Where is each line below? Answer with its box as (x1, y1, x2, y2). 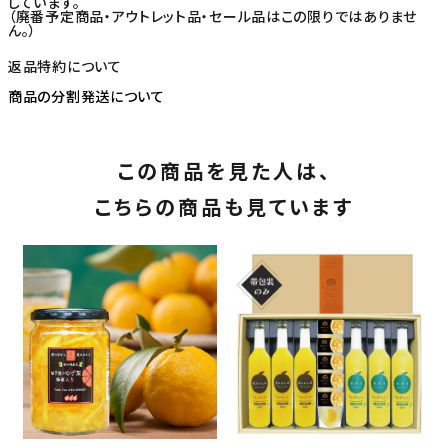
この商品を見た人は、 (116, 156, 332, 186)
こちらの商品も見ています (94, 192, 354, 222)
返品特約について (8, 56, 122, 77)
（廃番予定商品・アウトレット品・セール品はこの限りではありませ (8, 6, 417, 27)
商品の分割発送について (8, 86, 165, 107)
